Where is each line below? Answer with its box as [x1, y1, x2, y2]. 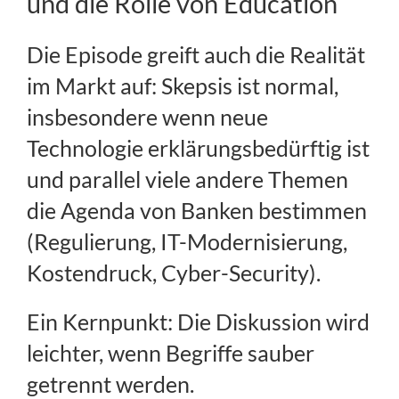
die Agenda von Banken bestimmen [27, 197, 367, 224]
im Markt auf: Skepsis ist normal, [27, 72, 338, 100]
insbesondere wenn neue [27, 103, 268, 131]
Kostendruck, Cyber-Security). [27, 259, 321, 287]
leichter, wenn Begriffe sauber [27, 339, 314, 367]
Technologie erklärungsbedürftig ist [27, 134, 370, 162]
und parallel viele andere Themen [27, 166, 348, 193]
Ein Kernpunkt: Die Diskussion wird [27, 308, 370, 336]
